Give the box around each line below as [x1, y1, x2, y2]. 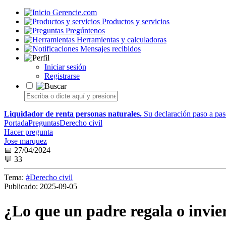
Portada [4, 119, 28, 127]
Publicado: [4, 182, 38, 191]
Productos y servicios [102, 17, 169, 26]
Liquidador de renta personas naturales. [4, 109, 142, 118]
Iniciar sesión [44, 63, 86, 71]
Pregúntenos [66, 26, 105, 35]
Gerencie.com [52, 8, 97, 17]
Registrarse [44, 72, 80, 80]
